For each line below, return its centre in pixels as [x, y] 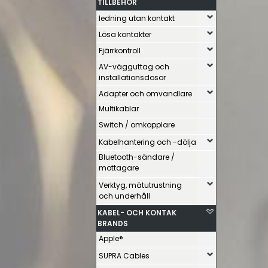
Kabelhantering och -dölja [147, 142]
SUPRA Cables [124, 256]
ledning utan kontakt [137, 18]
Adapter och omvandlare [145, 94]
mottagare [119, 168]
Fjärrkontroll [120, 51]
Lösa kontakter [125, 34]
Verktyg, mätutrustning [140, 185]
